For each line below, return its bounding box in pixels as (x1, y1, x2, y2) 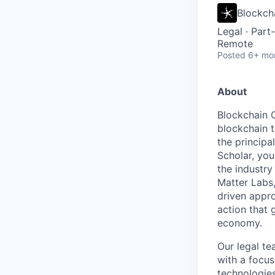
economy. (217, 217, 262, 229)
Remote (217, 37, 253, 50)
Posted (217, 50, 246, 60)
